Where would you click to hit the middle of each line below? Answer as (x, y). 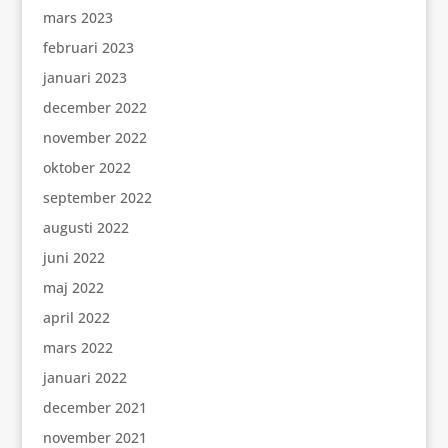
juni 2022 (73, 257)
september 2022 (97, 197)
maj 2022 (73, 287)
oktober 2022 (86, 167)
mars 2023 (77, 17)
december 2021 (94, 407)
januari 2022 (84, 377)
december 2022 (94, 107)
